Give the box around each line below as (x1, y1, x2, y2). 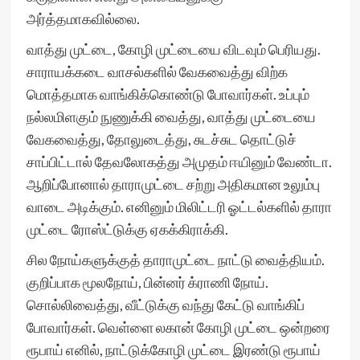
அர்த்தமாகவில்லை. (26, 10, 140, 27)
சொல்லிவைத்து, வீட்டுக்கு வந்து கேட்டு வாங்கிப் (26, 296, 305, 313)
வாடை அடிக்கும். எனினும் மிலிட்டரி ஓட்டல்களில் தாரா (26, 198, 332, 215)
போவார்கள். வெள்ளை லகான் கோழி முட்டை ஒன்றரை (26, 318, 330, 336)
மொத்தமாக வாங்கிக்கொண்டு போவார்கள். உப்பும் (26, 85, 309, 103)
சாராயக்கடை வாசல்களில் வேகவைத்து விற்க (26, 63, 288, 80)
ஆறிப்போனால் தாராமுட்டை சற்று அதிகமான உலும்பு (26, 175, 320, 193)
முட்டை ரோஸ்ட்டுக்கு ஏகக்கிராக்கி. (26, 220, 228, 238)
